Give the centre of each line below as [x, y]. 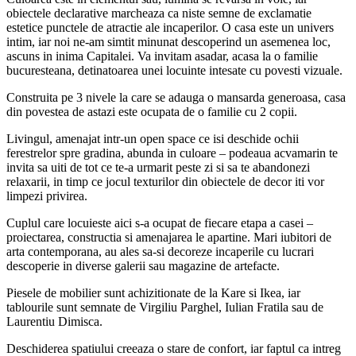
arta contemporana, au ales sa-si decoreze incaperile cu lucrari [160, 251]
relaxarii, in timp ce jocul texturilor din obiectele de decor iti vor [165, 181]
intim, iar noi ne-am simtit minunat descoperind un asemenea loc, [168, 41]
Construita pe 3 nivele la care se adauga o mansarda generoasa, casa [176, 97]
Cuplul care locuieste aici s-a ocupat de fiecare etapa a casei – [160, 222]
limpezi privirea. [47, 195]
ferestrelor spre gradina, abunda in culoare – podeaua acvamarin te [172, 153]
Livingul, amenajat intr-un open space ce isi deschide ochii [153, 138]
